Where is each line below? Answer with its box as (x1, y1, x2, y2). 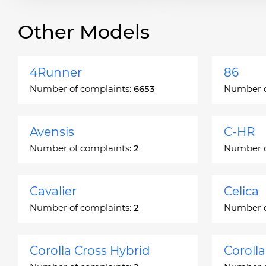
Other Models (18, 20, 150, 43)
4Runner (30, 65, 82, 80)
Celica (224, 184, 259, 198)
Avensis (30, 125, 74, 139)
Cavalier (30, 184, 77, 198)
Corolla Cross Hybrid (30, 243, 150, 258)
